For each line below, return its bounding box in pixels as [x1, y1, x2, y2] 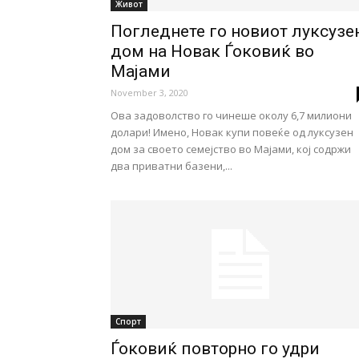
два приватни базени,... [111, 159, 232, 173]
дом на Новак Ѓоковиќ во [111, 42, 314, 61]
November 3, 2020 [111, 87, 188, 99]
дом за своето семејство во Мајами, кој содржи [111, 142, 351, 156]
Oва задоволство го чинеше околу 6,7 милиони [111, 108, 352, 123]
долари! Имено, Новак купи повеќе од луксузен [111, 125, 353, 139]
